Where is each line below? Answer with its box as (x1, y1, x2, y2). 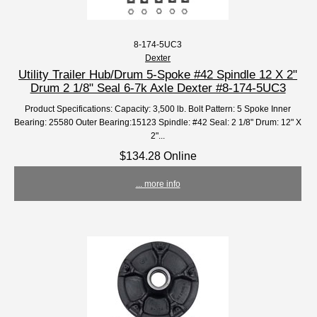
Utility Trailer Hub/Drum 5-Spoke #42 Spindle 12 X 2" (18, 67, 298, 81)
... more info (135, 178, 180, 188)
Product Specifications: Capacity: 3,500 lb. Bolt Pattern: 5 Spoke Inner (25, 103, 292, 113)
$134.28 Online (119, 149, 197, 162)
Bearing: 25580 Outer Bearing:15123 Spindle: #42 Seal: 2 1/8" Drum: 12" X (14, 117, 302, 127)
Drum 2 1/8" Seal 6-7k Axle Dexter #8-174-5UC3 (30, 80, 286, 95)
